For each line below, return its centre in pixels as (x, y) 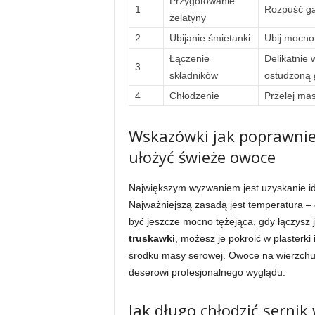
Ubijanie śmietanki (210, 38)
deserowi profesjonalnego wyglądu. (207, 272)
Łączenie (189, 58)
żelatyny (187, 18)
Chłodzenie (194, 96)
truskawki (152, 238)
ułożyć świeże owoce (202, 157)
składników (193, 75)
